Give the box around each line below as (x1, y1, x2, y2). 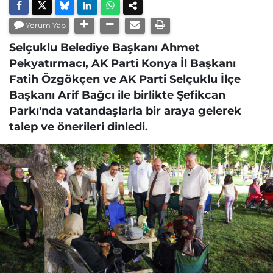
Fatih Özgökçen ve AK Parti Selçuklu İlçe (9, 72, 241, 85)
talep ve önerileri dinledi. (9, 119, 148, 133)
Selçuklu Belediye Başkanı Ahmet (9, 40, 200, 54)
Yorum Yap (26, 20, 66, 30)
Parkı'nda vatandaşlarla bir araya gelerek (9, 104, 241, 117)
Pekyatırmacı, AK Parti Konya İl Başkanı (9, 56, 236, 69)
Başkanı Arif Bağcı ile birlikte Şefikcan (9, 88, 225, 101)
